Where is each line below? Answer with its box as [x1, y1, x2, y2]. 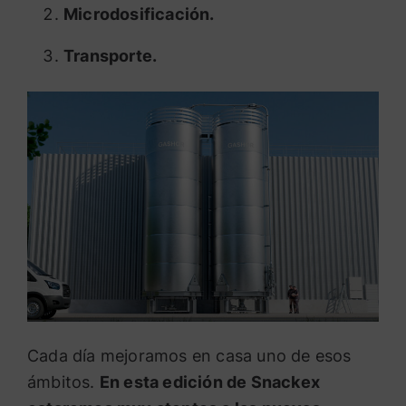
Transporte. [63, 45, 158, 65]
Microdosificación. [63, 4, 215, 24]
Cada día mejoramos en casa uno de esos [27, 345, 352, 365]
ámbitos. [27, 372, 100, 391]
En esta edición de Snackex [99, 372, 321, 391]
